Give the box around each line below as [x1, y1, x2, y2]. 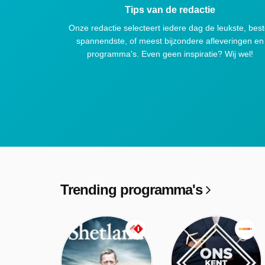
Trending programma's [60, 182, 206, 198]
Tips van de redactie [124, 5, 215, 15]
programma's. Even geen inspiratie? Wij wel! [86, 49, 253, 59]
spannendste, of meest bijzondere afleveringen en [76, 36, 264, 46]
